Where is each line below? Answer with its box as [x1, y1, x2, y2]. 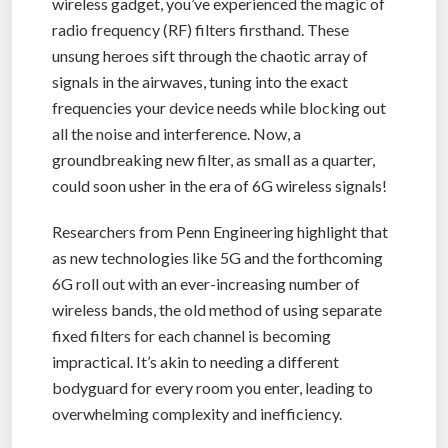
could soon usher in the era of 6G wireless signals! [52, 175, 387, 195]
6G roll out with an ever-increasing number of [52, 273, 360, 293]
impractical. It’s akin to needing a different [52, 351, 339, 371]
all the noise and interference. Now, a [52, 123, 301, 143]
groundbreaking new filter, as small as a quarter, [52, 149, 375, 169]
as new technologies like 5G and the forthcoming [52, 247, 383, 267]
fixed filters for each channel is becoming [52, 325, 331, 345]
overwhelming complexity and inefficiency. [52, 403, 342, 423]
